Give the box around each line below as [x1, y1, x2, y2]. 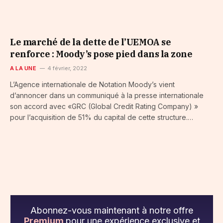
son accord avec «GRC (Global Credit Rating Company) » [10, 102, 198, 111]
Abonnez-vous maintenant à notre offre [30, 205, 193, 216]
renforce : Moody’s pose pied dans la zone [10, 48, 193, 60]
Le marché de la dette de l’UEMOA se [10, 36, 171, 48]
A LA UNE [10, 65, 36, 72]
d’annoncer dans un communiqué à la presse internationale [10, 91, 204, 100]
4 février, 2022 [47, 65, 87, 72]
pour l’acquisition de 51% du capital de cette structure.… [10, 113, 193, 122]
